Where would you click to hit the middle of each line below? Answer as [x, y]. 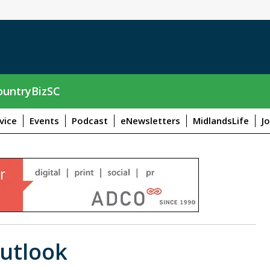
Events [44, 120]
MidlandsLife [221, 120]
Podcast [90, 120]
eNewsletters [150, 120]
